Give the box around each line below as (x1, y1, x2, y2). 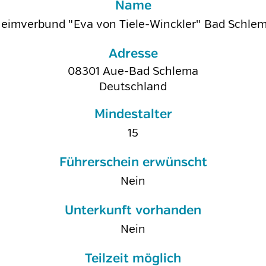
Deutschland (99, 80, 167, 94)
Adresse (108, 47, 158, 61)
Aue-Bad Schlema (103, 64, 198, 78)
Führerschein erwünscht (59, 156, 207, 169)
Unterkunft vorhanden (65, 204, 201, 217)
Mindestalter (94, 108, 172, 121)
